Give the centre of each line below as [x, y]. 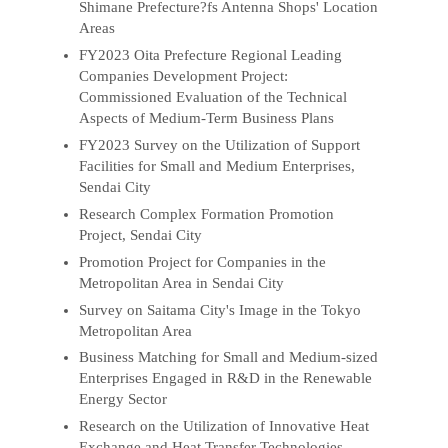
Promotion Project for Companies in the [203, 261]
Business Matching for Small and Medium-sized [229, 357]
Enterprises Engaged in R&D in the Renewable [226, 378]
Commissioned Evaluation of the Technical [213, 96]
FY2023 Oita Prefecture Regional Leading [211, 54]
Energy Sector [123, 399]
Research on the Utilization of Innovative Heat [224, 426]
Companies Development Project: [184, 75]
